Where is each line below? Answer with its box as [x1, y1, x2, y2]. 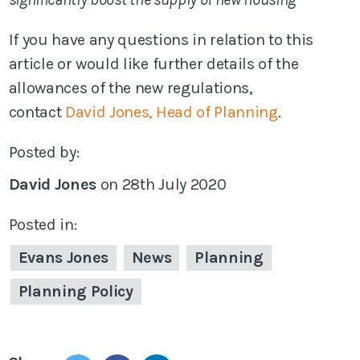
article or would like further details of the [8, 54, 299, 73]
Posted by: [8, 142, 80, 162]
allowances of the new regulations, [8, 78, 252, 97]
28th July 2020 [121, 174, 227, 194]
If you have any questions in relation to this [8, 30, 314, 49]
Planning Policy [18, 281, 133, 301]
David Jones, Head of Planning [65, 102, 278, 121]
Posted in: [8, 215, 77, 234]
